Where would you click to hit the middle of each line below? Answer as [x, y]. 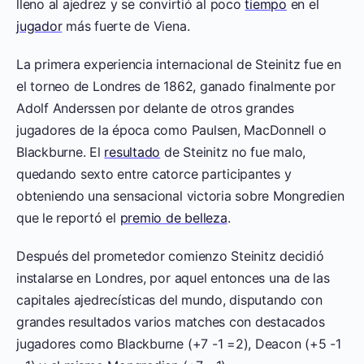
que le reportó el [68, 217]
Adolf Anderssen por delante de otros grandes [155, 108]
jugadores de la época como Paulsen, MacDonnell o [171, 130]
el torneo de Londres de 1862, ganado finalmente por [176, 86]
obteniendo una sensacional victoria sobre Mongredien [180, 195]
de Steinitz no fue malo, [233, 152]
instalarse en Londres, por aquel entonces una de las [173, 277]
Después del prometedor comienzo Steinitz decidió [170, 256]
